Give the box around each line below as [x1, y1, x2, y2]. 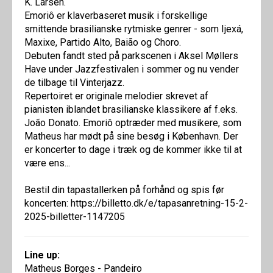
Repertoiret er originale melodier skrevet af [24, 90, 208, 102]
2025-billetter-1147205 [24, 211, 125, 223]
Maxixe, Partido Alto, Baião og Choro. [24, 37, 181, 49]
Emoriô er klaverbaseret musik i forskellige [24, 10, 208, 22]
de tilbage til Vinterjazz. [24, 77, 124, 89]
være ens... [24, 157, 70, 169]
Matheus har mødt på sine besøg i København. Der [24, 130, 238, 143]
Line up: [24, 249, 60, 261]
